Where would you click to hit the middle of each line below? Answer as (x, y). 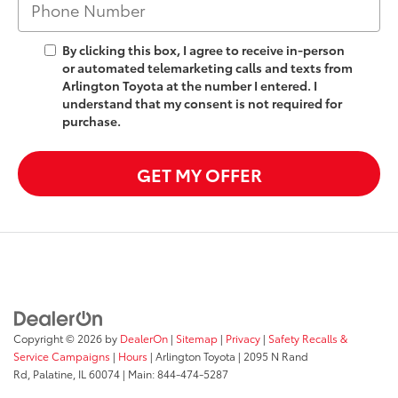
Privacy (243, 338)
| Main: (139, 373)
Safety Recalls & (308, 338)
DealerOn (144, 338)
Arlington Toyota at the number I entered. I (190, 86)
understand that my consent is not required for (202, 103)
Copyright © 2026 (59, 338)
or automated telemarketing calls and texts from (207, 68)
